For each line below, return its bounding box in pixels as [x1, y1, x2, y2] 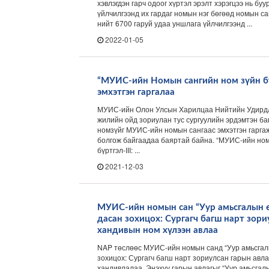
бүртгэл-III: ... [97, 145, 140, 155]
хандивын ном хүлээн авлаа [97, 226, 218, 235]
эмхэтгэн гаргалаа [97, 88, 175, 97]
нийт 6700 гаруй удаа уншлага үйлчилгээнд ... [97, 18, 252, 28]
